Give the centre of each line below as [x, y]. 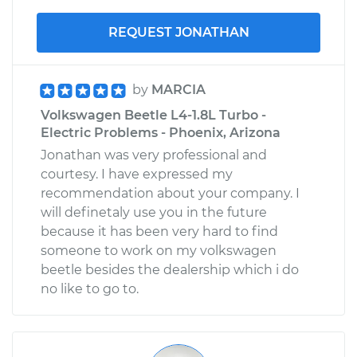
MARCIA [178, 89]
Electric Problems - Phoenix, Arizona [161, 132]
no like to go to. [90, 288]
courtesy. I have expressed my [137, 174]
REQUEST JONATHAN [178, 32]
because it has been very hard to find [159, 231]
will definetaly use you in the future [154, 212]
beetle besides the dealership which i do [170, 269]
